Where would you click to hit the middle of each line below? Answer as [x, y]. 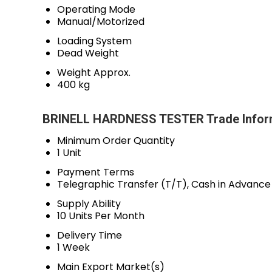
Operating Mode [96, 9]
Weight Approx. [94, 73]
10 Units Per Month [101, 216]
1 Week [73, 247]
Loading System [94, 41]
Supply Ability [89, 204]
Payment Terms [96, 172]
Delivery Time [90, 235]
